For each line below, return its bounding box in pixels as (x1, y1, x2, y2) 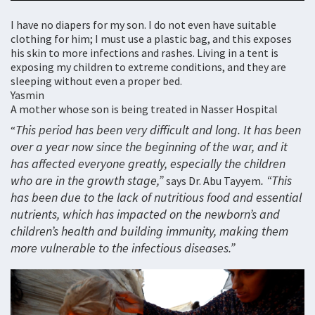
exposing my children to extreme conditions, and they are (11, 60, 286, 75)
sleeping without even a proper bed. (11, 74, 182, 89)
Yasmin (11, 88, 44, 103)
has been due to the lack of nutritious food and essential (11, 189, 302, 206)
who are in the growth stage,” (11, 172, 166, 189)
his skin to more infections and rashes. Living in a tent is (11, 46, 278, 60)
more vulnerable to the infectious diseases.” (11, 240, 235, 257)
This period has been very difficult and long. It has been (15, 122, 301, 139)
